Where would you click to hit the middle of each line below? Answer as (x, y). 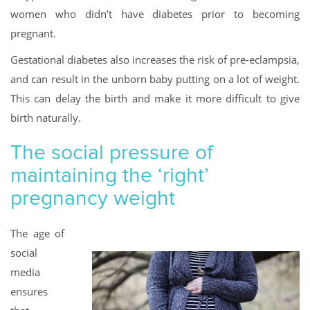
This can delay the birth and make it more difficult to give (155, 99)
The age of (37, 234)
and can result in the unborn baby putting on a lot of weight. (155, 79)
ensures (29, 292)
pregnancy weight (95, 198)
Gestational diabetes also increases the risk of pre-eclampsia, (155, 60)
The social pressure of (112, 153)
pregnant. (35, 34)
